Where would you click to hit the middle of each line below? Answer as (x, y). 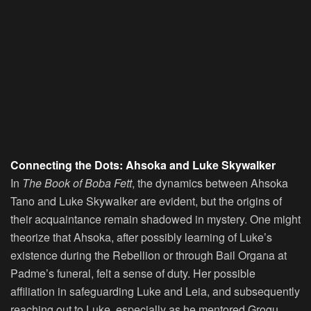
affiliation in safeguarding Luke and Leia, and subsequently (155, 292)
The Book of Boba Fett (77, 183)
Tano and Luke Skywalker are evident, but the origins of (146, 201)
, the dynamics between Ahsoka (210, 183)
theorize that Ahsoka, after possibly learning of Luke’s (141, 237)
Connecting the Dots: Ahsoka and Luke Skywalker (143, 165)
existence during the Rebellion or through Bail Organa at (149, 255)
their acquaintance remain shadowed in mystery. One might (155, 219)
